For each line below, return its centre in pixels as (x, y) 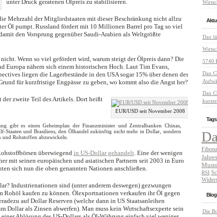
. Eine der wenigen (158, 153)
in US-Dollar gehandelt (104, 153)
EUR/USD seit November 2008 (150, 111)
